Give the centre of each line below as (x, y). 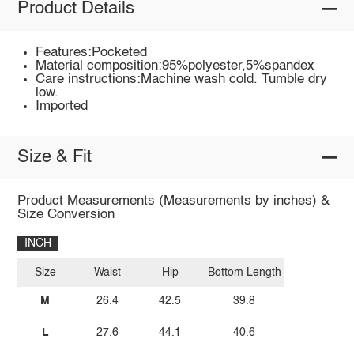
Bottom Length (244, 273)
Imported (62, 106)
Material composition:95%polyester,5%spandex (175, 66)
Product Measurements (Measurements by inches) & (173, 201)
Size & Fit (54, 158)
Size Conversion (66, 214)
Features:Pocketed (92, 52)
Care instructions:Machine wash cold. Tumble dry (182, 79)
